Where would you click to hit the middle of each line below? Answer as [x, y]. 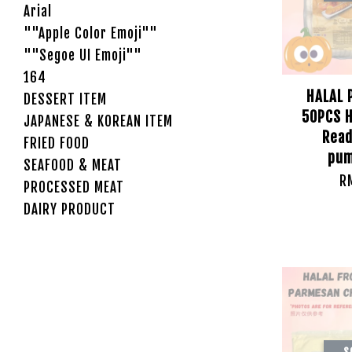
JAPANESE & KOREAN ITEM [98, 121]
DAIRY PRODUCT [70, 209]
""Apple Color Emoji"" [91, 33]
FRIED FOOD [57, 143]
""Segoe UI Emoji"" [83, 55]
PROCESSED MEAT [74, 187]
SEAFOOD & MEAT [73, 165]
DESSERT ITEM [65, 99]
